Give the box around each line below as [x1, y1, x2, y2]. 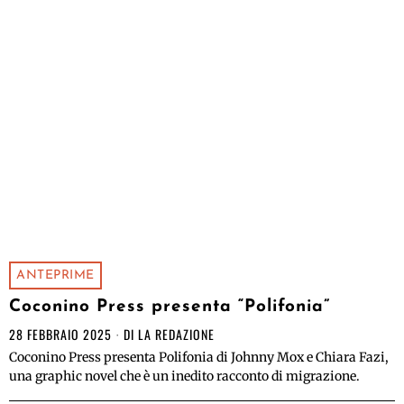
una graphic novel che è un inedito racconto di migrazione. [9, 368, 360, 385]
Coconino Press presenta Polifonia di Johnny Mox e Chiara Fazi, [9, 349, 389, 366]
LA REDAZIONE [138, 325, 215, 344]
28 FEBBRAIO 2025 [9, 325, 112, 344]
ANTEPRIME [16, 269, 95, 283]
